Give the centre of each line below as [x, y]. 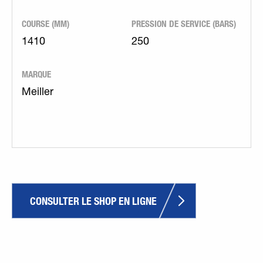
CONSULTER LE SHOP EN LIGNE [93, 201]
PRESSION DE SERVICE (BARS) [184, 24]
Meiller [38, 93]
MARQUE [36, 74]
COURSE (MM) [45, 24]
